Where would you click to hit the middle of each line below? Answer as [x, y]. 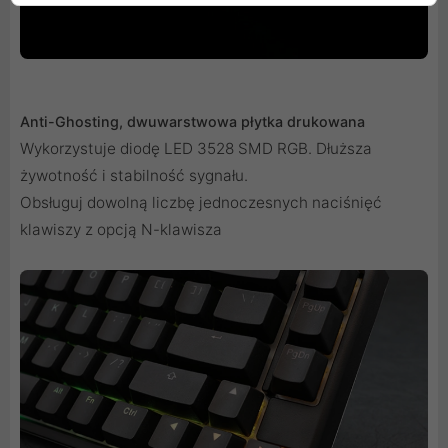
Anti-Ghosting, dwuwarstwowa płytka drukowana [192, 122]
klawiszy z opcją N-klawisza [121, 230]
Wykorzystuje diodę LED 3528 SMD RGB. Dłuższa [196, 149]
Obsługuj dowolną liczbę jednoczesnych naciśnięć [201, 203]
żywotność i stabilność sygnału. [134, 176]
